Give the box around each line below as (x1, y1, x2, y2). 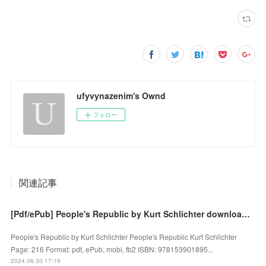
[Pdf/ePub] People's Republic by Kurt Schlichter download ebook (242, 208, 251, 220)
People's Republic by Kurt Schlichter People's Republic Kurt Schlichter (11, 232, 237, 242)
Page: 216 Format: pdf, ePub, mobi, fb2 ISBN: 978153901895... (11, 244, 214, 255)
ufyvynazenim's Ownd (77, 90, 166, 102)
